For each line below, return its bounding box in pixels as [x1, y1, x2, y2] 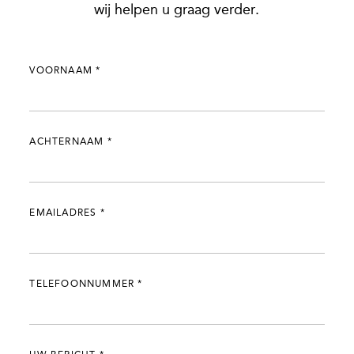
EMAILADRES [29, 208, 100, 218]
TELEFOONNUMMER [29, 279, 138, 289]
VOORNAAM [29, 66, 96, 76]
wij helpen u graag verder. [94, 2, 260, 18]
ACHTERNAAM [29, 137, 107, 147]
